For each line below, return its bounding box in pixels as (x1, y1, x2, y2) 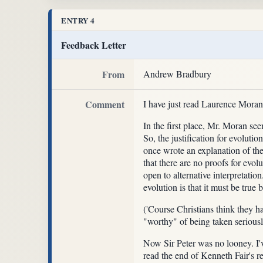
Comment (85, 97, 124, 112)
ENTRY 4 (61, 14, 95, 26)
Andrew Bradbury (143, 67, 211, 80)
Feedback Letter (61, 38, 126, 52)
